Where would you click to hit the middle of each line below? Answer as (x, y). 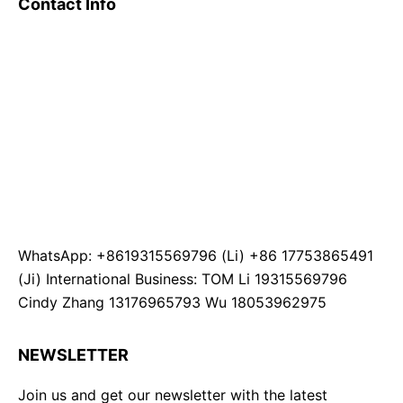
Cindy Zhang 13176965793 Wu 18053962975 (172, 302)
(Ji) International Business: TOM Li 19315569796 (183, 279)
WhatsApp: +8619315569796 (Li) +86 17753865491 (196, 255)
